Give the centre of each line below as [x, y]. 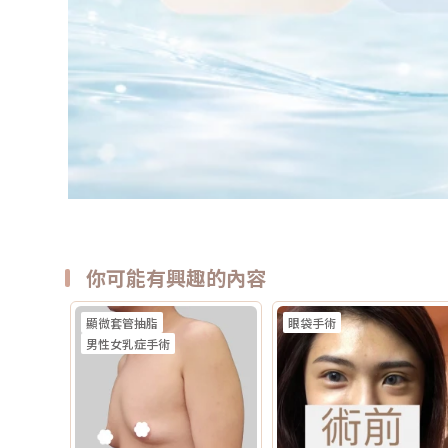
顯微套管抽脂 [122, 322]
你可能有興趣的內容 [176, 277]
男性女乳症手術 [128, 343]
